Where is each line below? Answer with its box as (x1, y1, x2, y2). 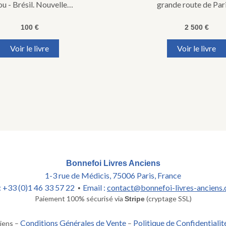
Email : (83, 183, 107, 193)
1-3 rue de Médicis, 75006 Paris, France (45, 171, 181, 181)
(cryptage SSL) (144, 194, 192, 203)
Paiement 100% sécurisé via (34, 194, 125, 203)
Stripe (124, 195, 145, 203)
